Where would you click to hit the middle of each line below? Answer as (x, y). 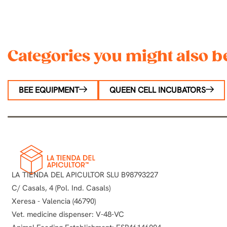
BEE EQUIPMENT (49, 90)
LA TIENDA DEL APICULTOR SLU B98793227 (85, 175)
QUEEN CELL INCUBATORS (158, 90)
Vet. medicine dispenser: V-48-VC (68, 214)
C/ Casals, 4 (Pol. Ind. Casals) (61, 188)
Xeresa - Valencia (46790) (54, 201)
